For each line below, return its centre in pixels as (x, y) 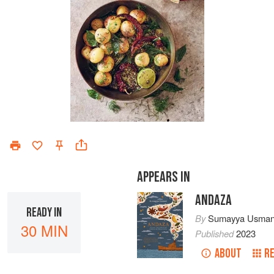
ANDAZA (214, 201)
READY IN (44, 212)
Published (216, 234)
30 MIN (44, 230)
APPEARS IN (164, 177)
